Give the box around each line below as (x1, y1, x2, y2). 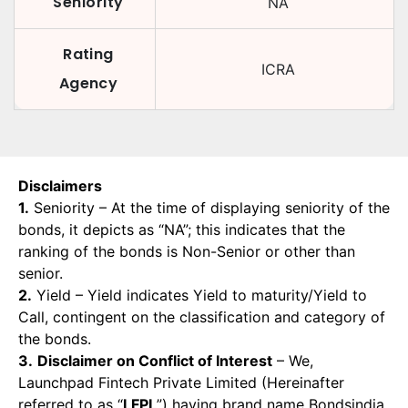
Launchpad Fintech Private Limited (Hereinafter (18, 373, 344, 392)
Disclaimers (18, 177, 102, 195)
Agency (58, 73, 118, 94)
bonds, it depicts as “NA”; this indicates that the (18, 220, 345, 239)
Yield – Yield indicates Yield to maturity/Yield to (32, 286, 367, 304)
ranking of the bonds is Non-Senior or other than (18, 242, 355, 260)
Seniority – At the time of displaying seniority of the (29, 199, 390, 217)
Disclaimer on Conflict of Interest (37, 352, 272, 370)
